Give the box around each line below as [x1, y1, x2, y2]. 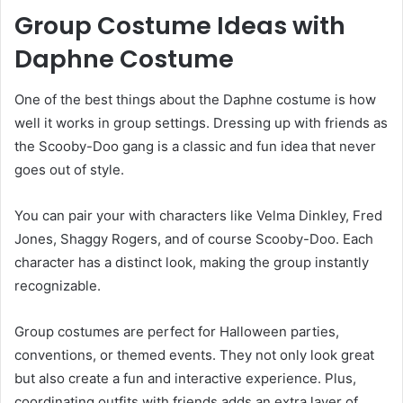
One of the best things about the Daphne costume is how [14, 90, 376, 108]
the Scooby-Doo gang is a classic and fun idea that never [14, 137, 376, 155]
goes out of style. [14, 160, 124, 178]
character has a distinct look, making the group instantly [14, 253, 369, 271]
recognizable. [14, 276, 101, 294]
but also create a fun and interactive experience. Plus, [14, 369, 356, 387]
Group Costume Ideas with [14, 9, 345, 43]
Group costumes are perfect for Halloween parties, [14, 322, 339, 340]
